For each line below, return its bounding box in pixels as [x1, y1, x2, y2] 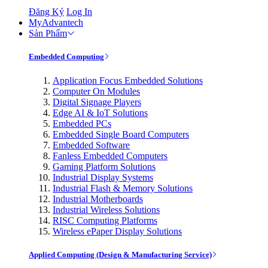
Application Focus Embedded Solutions [53, 75, 203, 86]
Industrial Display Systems [53, 172, 153, 182]
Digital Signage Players [53, 96, 141, 107]
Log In [66, 7, 92, 17]
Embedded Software [53, 139, 130, 150]
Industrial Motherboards [53, 193, 143, 204]
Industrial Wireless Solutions [53, 204, 160, 215]
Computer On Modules [53, 86, 140, 96]
